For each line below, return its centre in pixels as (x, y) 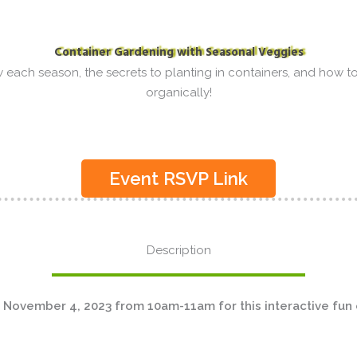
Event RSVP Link (178, 179)
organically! (178, 92)
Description (178, 251)
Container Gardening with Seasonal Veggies (178, 53)
